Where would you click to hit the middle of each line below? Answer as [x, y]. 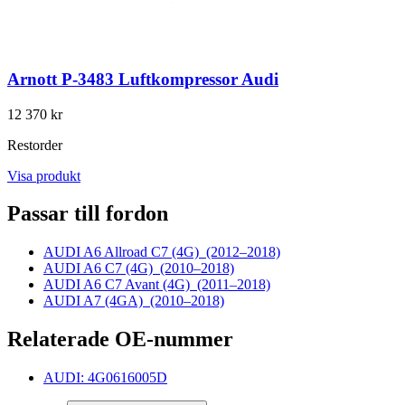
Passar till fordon [88, 214]
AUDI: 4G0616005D [105, 378]
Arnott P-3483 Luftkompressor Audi [143, 79]
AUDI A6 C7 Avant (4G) [120, 285]
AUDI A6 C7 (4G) [102, 268]
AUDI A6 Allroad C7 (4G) [125, 252]
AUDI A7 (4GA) [97, 301]
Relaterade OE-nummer [120, 339]
